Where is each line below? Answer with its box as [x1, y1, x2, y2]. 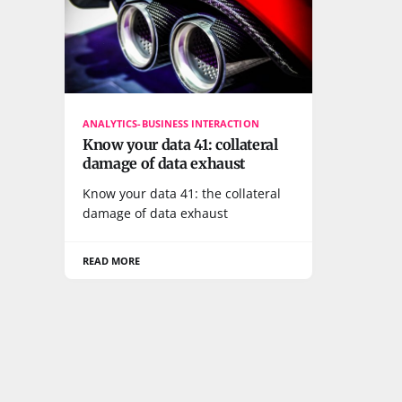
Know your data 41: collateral [83, 135, 278, 153]
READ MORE [83, 253, 141, 267]
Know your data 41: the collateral [83, 184, 281, 202]
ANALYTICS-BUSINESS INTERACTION [83, 116, 259, 130]
